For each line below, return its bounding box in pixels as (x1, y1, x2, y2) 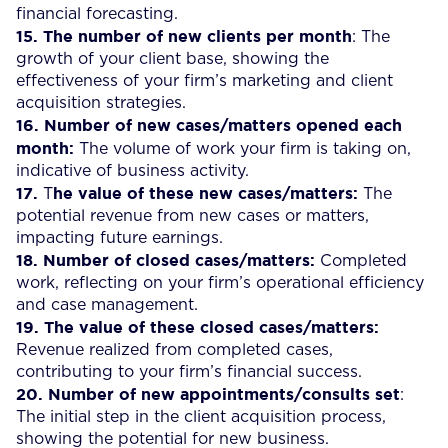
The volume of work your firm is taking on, (79, 140, 411, 157)
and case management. (16, 296, 198, 313)
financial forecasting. (16, 5, 178, 22)
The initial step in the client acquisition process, (16, 408, 386, 425)
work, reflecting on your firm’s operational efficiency (16, 274, 424, 291)
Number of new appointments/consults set (48, 384, 400, 403)
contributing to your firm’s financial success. (16, 363, 362, 380)
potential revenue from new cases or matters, (16, 207, 369, 224)
